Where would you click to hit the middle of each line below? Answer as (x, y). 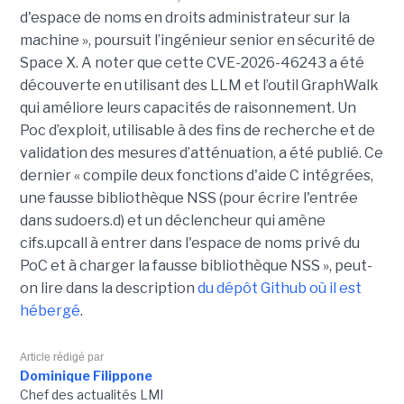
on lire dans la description (108, 289)
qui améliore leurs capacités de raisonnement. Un (188, 108)
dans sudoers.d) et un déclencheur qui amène (172, 221)
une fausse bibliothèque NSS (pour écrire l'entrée (188, 198)
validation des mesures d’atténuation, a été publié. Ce (201, 153)
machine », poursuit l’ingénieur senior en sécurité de (197, 41)
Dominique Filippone (86, 376)
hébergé (50, 311)
